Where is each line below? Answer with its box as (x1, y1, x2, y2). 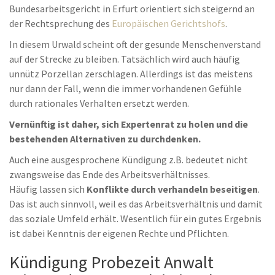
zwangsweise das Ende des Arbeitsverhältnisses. (9, 168, 210, 180)
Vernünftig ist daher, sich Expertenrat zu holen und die (9, 118, 248, 130)
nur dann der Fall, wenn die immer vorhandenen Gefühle (9, 82, 242, 95)
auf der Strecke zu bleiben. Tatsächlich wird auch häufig (9, 53, 240, 65)
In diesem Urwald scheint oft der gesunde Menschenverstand (9, 38, 261, 50)
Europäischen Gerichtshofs (112, 17, 225, 29)
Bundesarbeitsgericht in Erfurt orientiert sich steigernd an (9, 2, 255, 15)
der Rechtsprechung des (9, 17, 112, 29)
